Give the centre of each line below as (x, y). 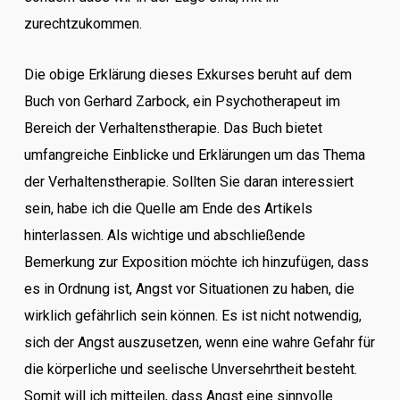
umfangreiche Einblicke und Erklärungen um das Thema (194, 155)
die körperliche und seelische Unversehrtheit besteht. (190, 369)
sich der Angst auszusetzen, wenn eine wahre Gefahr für (199, 342)
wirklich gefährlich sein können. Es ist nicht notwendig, (192, 316)
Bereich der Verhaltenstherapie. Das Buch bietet (173, 128)
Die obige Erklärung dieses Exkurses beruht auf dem (187, 75)
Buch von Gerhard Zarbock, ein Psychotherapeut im (182, 101)
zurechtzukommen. (83, 24)
